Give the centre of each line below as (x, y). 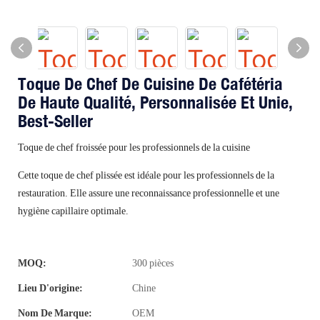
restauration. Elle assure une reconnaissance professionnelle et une (149, 193)
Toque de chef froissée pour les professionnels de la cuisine (134, 147)
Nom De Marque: (55, 313)
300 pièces (153, 263)
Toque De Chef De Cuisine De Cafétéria (150, 84)
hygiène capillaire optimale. (73, 211)
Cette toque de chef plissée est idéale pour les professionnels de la (146, 175)
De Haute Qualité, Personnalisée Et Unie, (155, 102)
